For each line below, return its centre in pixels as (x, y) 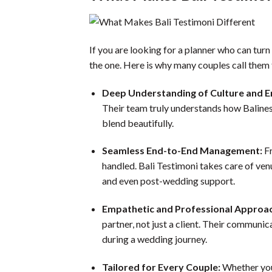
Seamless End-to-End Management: (183, 151)
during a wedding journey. (154, 239)
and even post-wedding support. (169, 181)
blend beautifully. (138, 123)
